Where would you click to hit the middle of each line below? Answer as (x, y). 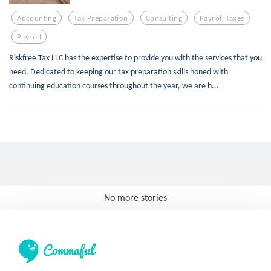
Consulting (164, 18)
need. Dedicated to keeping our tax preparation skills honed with (119, 71)
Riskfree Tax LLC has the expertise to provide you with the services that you (135, 57)
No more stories (135, 198)
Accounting (37, 18)
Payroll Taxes (222, 18)
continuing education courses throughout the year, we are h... (114, 85)
